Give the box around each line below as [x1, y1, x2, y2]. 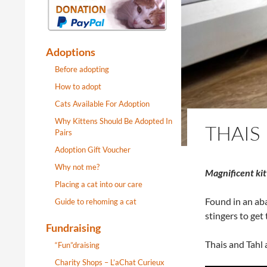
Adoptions [46, 45, 95, 58]
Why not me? [55, 162, 100, 172]
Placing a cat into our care [55, 179, 142, 189]
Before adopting [55, 64, 109, 74]
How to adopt [55, 82, 101, 91]
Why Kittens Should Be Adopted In [55, 116, 172, 126]
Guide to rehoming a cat [55, 197, 136, 206]
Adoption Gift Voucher [55, 145, 131, 154]
